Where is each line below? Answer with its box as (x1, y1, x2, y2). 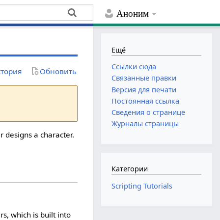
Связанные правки (111, 73, 177, 83)
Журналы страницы (111, 119, 179, 129)
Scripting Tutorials (111, 181, 173, 191)
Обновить (40, 66, 77, 76)
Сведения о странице (111, 107, 186, 117)
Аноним (116, 8, 149, 19)
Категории (111, 164, 148, 174)
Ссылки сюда (111, 62, 157, 72)
